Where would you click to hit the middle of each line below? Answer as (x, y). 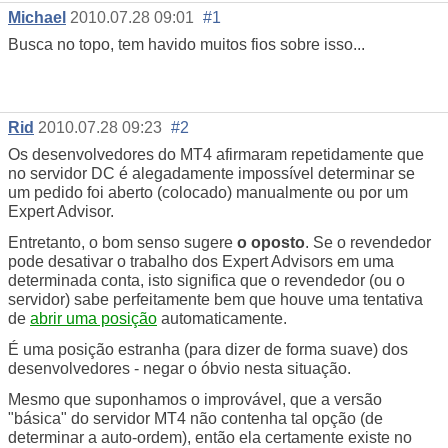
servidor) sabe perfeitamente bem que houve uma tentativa (215, 299)
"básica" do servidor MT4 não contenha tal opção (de (195, 418)
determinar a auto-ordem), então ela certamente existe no (210, 437)
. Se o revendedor (368, 242)
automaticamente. (222, 318)
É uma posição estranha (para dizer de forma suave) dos (208, 349)
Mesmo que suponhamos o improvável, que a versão (195, 399)
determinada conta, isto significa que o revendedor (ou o (206, 280)
